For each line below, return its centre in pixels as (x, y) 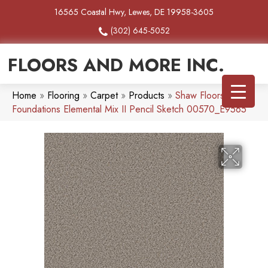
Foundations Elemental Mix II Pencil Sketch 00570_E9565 (129, 109)
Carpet (104, 96)
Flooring (63, 96)
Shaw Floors (200, 96)
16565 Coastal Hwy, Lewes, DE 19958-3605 (134, 12)
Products (147, 96)
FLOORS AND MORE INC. (116, 65)
